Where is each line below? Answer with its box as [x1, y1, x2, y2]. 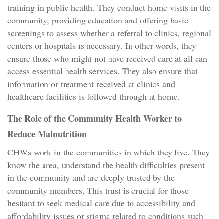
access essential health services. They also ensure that [7, 65, 197, 77]
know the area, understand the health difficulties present [7, 159, 205, 171]
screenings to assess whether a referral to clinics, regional [7, 27, 211, 39]
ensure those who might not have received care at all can [7, 52, 207, 65]
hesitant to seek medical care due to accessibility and [7, 197, 195, 209]
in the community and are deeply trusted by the [7, 172, 175, 184]
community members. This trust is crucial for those [7, 184, 189, 197]
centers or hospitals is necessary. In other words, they [7, 40, 196, 52]
